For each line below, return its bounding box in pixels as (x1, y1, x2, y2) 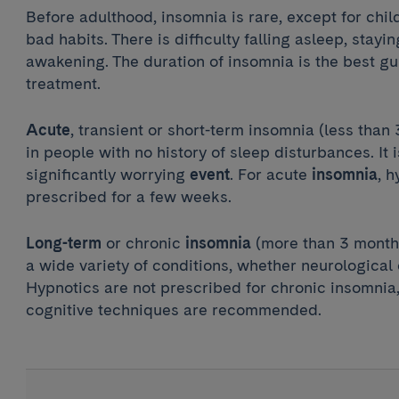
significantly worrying (25, 165, 190, 184)
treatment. (25, 74, 101, 94)
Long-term (25, 233, 102, 253)
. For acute (229, 165, 312, 184)
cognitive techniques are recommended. (25, 300, 322, 320)
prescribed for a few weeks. (25, 187, 232, 207)
